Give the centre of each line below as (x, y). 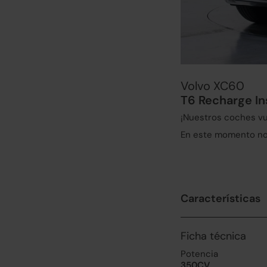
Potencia (199, 254)
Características (221, 198)
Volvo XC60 (212, 86)
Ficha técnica (213, 236)
